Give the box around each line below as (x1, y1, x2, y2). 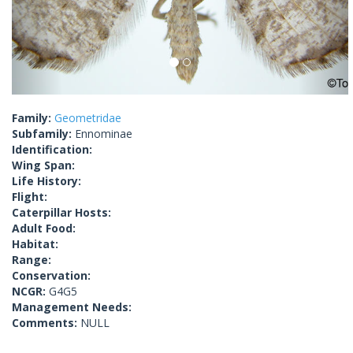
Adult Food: (12, 221, 76, 236)
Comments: (12, 315, 80, 331)
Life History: (12, 173, 81, 189)
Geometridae (54, 110, 121, 126)
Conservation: (12, 268, 91, 284)
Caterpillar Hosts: (12, 205, 111, 221)
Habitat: (12, 236, 58, 252)
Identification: (12, 142, 92, 158)
